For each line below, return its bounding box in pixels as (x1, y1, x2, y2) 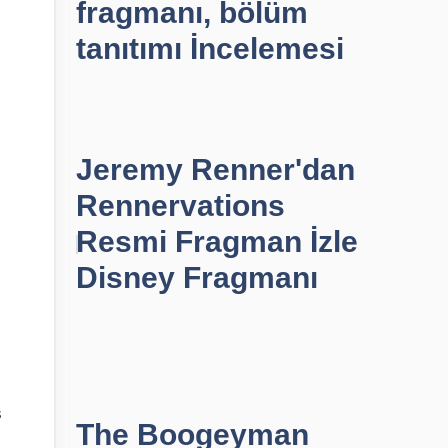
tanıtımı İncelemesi (76, 32, 344, 65)
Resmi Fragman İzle (76, 225, 358, 258)
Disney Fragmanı (76, 261, 318, 294)
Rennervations (76, 189, 285, 222)
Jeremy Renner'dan (76, 153, 355, 186)
